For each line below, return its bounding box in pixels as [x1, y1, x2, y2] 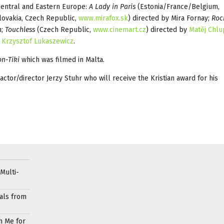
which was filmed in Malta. [19, 55, 104, 64]
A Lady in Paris [89, 2, 135, 11]
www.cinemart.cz [93, 25, 146, 34]
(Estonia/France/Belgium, [135, 2, 219, 11]
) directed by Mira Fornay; [128, 13, 211, 22]
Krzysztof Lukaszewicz [1, 36, 73, 45]
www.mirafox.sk [78, 13, 128, 22]
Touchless [5, 25, 35, 34]
